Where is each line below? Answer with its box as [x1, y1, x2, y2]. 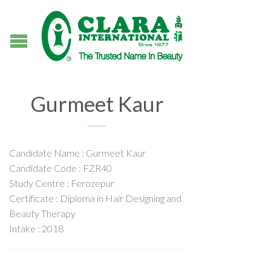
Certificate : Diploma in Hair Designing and [9, 192, 181, 204]
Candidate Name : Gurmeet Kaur [9, 147, 146, 158]
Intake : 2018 [9, 223, 64, 234]
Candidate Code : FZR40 [9, 162, 112, 174]
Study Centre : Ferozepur [9, 177, 114, 189]
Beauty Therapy [9, 207, 76, 219]
